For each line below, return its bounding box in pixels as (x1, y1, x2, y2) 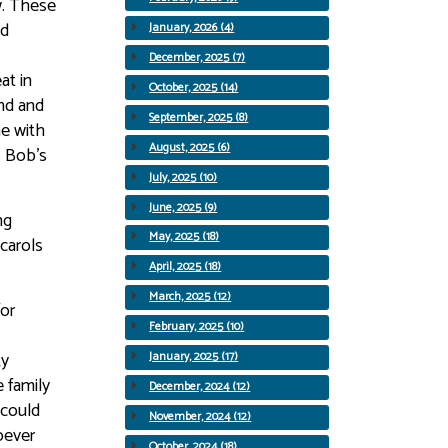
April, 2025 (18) (149, 257, 222, 277)
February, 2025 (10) (149, 317, 245, 337)
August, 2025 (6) (149, 137, 231, 157)
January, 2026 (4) (149, 17, 235, 37)
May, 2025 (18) (149, 227, 220, 247)
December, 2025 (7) (149, 47, 246, 67)
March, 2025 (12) (149, 287, 232, 307)
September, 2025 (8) (149, 107, 249, 127)
